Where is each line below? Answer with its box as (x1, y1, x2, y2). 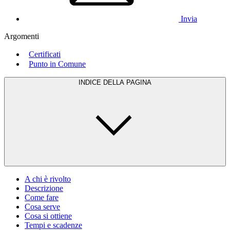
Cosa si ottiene (25, 211, 72, 220)
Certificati (29, 49, 61, 59)
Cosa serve (25, 202, 60, 211)
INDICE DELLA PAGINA (79, 78, 151, 86)
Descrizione (25, 183, 63, 193)
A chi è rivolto (25, 174, 71, 183)
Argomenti (4, 31, 39, 41)
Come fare (25, 193, 59, 202)
